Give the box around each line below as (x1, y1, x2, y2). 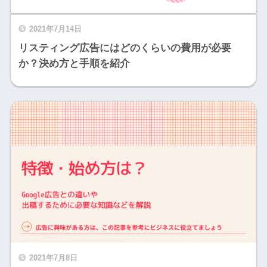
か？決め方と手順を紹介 (18, 57, 130, 69)
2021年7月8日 (29, 253, 77, 262)
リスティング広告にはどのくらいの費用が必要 (18, 42, 231, 54)
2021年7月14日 (29, 24, 82, 33)
